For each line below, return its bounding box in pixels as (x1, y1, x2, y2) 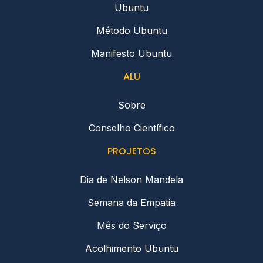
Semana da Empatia (87, 197, 176, 209)
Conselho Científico (88, 122, 175, 134)
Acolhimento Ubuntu (85, 242, 178, 255)
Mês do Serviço (96, 220, 167, 232)
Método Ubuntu (96, 25, 167, 37)
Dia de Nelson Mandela (80, 174, 183, 186)
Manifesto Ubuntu (91, 48, 172, 60)
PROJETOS (107, 144, 156, 159)
